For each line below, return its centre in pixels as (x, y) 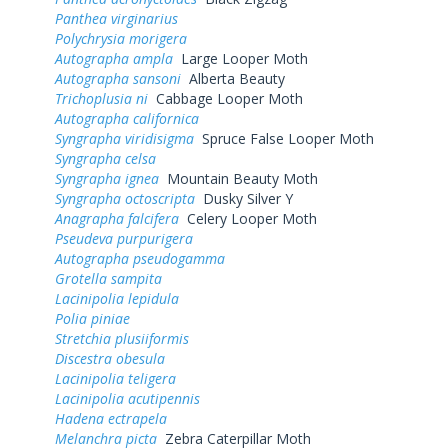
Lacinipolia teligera (115, 378)
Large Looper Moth (240, 58)
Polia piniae (92, 318)
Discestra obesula (110, 358)
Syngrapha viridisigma (124, 138)
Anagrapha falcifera (117, 218)
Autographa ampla (114, 58)
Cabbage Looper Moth (225, 98)
